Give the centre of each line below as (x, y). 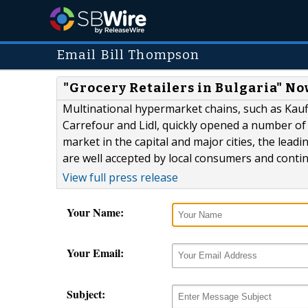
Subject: (86, 294)
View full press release (120, 178)
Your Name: (95, 212)
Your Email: (95, 253)
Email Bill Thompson (128, 55)
